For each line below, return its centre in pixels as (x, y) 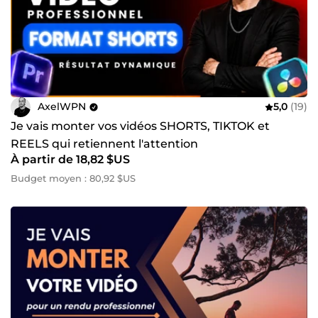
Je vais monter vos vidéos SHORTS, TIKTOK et (140, 126)
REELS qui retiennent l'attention (104, 143)
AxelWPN (62, 107)
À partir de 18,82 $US (70, 159)
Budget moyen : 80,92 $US (73, 178)
